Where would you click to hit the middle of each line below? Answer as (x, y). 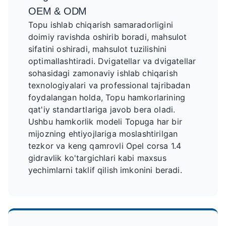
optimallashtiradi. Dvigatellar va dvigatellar (112, 61)
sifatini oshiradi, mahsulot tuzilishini (98, 49)
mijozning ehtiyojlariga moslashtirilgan (103, 134)
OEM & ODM (58, 11)
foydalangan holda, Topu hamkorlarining (107, 97)
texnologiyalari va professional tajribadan (109, 85)
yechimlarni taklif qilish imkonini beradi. (105, 170)
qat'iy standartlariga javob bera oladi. (102, 109)
